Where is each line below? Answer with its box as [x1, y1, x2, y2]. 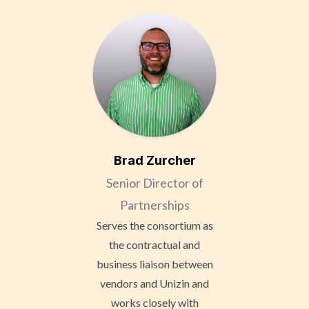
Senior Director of [106, 175, 203, 190]
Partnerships [119, 197, 190, 212]
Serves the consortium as [96, 218, 213, 232]
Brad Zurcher [113, 152, 196, 168]
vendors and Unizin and [100, 276, 209, 290]
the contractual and [109, 237, 200, 251]
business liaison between [96, 257, 213, 270]
